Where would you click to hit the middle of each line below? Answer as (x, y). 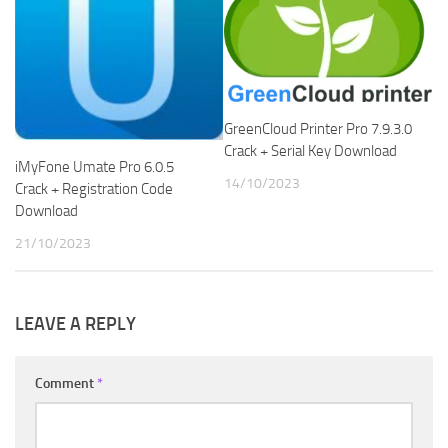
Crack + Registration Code (94, 189)
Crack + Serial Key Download (310, 151)
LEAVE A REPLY (75, 324)
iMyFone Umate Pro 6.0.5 (94, 167)
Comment (66, 384)
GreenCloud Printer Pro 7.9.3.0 (318, 129)
